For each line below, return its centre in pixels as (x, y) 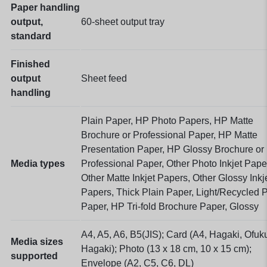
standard (31, 36)
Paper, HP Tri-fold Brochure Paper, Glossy (170, 206)
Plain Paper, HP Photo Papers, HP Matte (167, 120)
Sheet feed (104, 78)
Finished (30, 64)
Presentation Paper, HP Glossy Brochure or (173, 149)
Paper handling (45, 7)
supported (34, 256)
